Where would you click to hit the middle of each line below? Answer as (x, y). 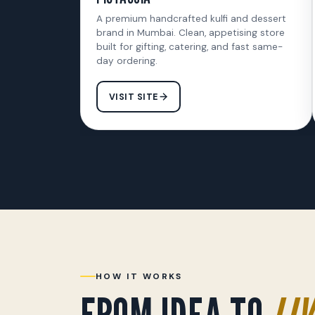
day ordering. (127, 61)
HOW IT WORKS (139, 276)
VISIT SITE (133, 97)
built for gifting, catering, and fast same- (189, 47)
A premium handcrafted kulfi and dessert (191, 19)
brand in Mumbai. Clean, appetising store (191, 33)
